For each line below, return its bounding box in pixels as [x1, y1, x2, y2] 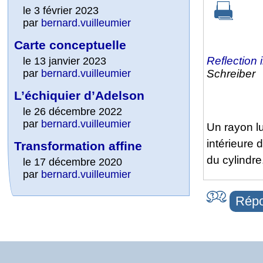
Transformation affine [14, 139, 143, 153]
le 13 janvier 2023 [23, 55, 107, 67]
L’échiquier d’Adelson [14, 88, 145, 102]
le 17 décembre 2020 [23, 156, 123, 168]
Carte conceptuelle [14, 38, 127, 52]
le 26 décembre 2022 [23, 105, 123, 117]
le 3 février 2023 [23, 4, 99, 16]
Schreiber [207, 67, 255, 80]
